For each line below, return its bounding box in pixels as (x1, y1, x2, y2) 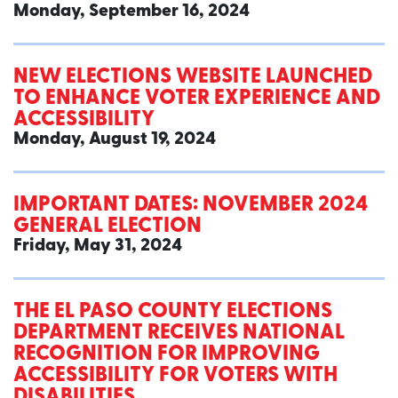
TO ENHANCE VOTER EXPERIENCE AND (13, 88, 380, 110)
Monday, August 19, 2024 (13, 131, 216, 149)
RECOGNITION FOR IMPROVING (13, 344, 320, 366)
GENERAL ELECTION (13, 216, 202, 238)
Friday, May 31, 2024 (13, 237, 182, 256)
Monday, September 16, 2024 (13, 3, 250, 21)
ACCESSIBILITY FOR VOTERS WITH (13, 365, 338, 387)
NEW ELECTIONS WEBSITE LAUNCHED (13, 67, 372, 89)
